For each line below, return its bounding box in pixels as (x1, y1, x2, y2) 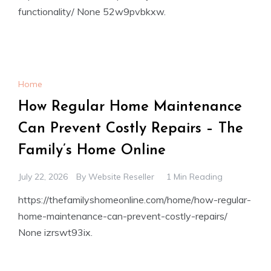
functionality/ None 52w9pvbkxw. (18, 5, 166, 18)
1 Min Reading (166, 171, 223, 183)
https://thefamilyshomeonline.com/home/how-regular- (18, 194, 251, 206)
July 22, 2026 (18, 171, 68, 183)
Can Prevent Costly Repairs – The (18, 122, 243, 137)
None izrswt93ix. (18, 226, 93, 239)
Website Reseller (88, 171, 154, 183)
